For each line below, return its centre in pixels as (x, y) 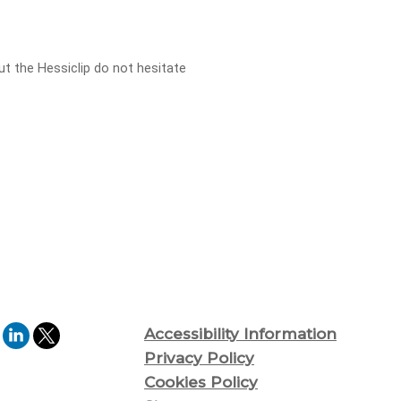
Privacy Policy (199, 358)
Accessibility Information (240, 333)
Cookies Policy (201, 382)
